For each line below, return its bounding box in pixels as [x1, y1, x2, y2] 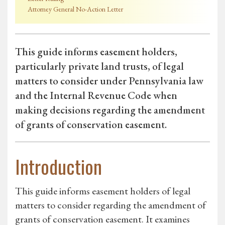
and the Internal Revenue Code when [15, 88, 177, 102]
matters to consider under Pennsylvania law [15, 74, 203, 88]
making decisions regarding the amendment [15, 103, 205, 117]
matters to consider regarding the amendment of [15, 198, 206, 212]
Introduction [15, 152, 102, 181]
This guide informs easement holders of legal [15, 184, 190, 198]
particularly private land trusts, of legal [15, 59, 184, 73]
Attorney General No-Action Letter [28, 5, 123, 14]
